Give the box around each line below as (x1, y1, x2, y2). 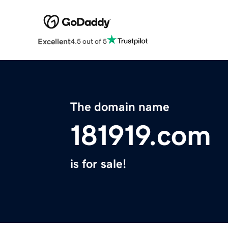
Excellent (37, 37, 71, 46)
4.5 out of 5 (70, 37, 107, 45)
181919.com (70, 121, 211, 150)
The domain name (70, 101, 169, 113)
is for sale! (70, 158, 126, 170)
